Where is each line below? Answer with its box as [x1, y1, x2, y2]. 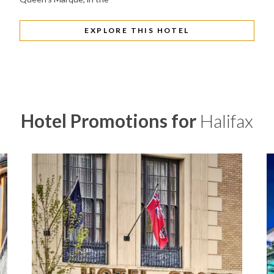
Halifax [200, 109, 253, 131]
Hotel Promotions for [21, 109, 200, 131]
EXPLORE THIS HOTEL [84, 26, 190, 35]
